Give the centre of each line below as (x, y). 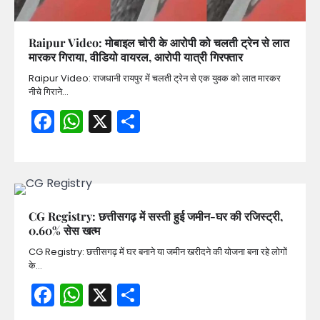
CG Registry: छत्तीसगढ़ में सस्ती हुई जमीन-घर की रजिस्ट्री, (156, 216)
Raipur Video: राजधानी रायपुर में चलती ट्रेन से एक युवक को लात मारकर (155, 79)
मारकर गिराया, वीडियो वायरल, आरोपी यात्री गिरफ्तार (136, 57)
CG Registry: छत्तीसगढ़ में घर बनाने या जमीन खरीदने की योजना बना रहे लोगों (158, 252)
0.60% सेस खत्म (64, 231)
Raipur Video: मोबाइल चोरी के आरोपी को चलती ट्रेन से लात (159, 43)
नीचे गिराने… (49, 92)
